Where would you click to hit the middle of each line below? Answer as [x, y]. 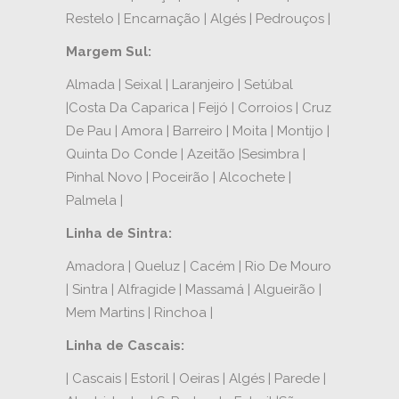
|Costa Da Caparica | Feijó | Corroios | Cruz [199, 107]
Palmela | [94, 200]
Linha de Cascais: [125, 345]
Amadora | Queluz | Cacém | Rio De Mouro [199, 266]
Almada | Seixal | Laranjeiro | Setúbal [179, 84]
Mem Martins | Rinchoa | [139, 312]
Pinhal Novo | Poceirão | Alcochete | [179, 177]
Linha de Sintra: [119, 233]
